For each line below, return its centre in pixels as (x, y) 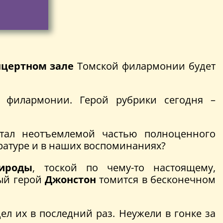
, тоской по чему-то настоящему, (124, 167)
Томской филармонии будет (145, 66)
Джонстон (70, 179)
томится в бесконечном (156, 179)
